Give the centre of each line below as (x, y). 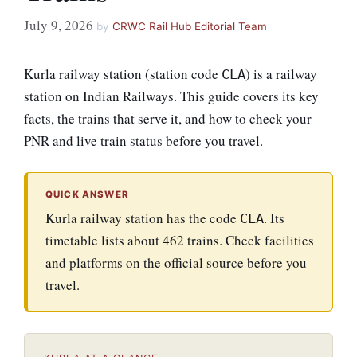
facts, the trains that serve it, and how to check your (168, 118)
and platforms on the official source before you (176, 263)
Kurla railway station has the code (143, 218)
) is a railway (281, 73)
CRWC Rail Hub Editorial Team (190, 26)
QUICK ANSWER (87, 194)
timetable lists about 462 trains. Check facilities (180, 240)
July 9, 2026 (59, 25)
